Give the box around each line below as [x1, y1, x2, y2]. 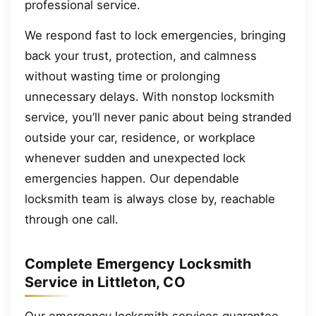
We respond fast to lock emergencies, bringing [25, 28, 286, 43]
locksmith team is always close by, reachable [25, 192, 275, 207]
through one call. [25, 212, 119, 227]
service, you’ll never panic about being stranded [25, 110, 291, 125]
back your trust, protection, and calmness [25, 49, 257, 63]
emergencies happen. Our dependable [25, 171, 239, 186]
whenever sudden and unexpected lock [25, 151, 245, 166]
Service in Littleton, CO [25, 274, 186, 291]
